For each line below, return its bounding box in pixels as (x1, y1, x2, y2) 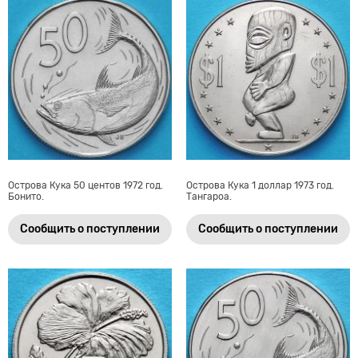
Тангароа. (185, 190, 232, 202)
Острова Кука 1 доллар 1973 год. (185, 179, 334, 191)
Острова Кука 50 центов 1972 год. (8, 179, 163, 191)
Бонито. (8, 190, 44, 202)
